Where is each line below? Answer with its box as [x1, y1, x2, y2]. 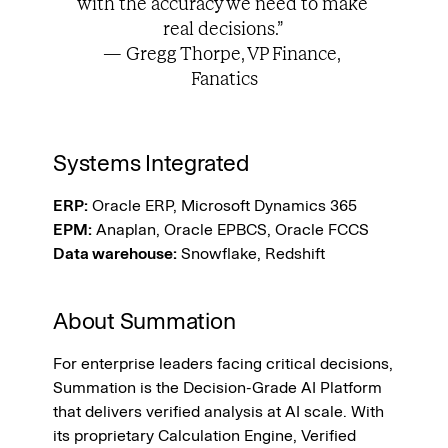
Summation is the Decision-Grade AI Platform [53, 378, 382, 397]
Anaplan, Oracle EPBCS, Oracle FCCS [92, 220, 369, 239]
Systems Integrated [53, 149, 250, 177]
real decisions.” [162, 18, 286, 40]
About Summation [53, 307, 236, 335]
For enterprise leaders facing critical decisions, [53, 354, 393, 373]
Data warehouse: [53, 244, 177, 263]
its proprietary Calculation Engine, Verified [53, 426, 356, 445]
